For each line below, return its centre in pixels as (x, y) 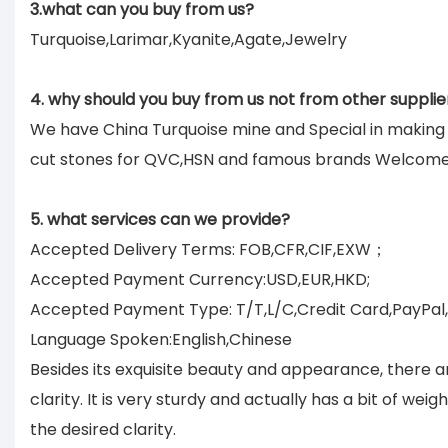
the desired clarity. (103, 429)
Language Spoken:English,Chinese (161, 339)
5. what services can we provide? (160, 219)
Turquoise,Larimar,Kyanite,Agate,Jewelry (188, 39)
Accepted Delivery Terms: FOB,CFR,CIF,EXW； (208, 249)
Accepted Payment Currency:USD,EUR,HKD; (200, 279)
